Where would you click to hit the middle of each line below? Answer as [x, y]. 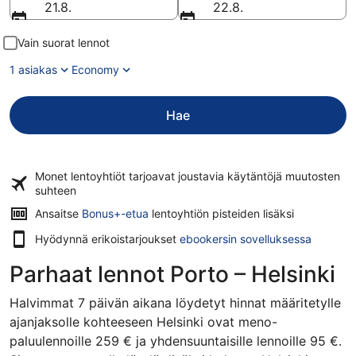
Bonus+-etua [115, 213]
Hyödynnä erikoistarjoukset [107, 239]
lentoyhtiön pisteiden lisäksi [221, 213]
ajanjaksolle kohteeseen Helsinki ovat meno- [143, 322]
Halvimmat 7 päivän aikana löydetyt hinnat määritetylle [175, 303]
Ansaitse [58, 213]
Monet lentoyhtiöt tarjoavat [106, 176]
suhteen [56, 190]
